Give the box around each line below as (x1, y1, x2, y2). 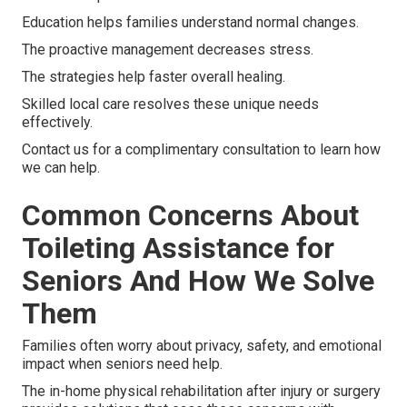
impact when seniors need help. (22, 355, 223, 373)
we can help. (22, 159, 100, 177)
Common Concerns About (22, 198, 359, 233)
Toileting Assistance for (22, 231, 334, 266)
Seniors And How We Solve (22, 263, 374, 299)
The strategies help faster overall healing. (22, 68, 285, 86)
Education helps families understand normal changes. (22, 14, 359, 32)
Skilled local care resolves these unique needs (22, 95, 319, 114)
